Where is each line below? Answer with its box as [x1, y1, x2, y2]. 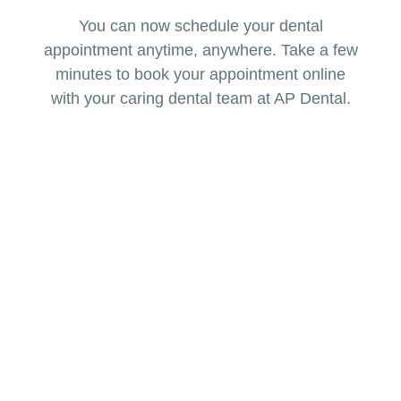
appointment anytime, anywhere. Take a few [43, 41, 358, 60]
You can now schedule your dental [78, 17, 323, 36]
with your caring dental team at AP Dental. [50, 90, 351, 108]
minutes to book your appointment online [55, 65, 346, 84]
